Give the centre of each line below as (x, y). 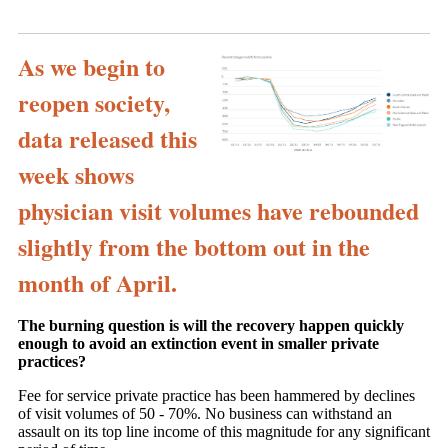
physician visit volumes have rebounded (218, 211)
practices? (52, 362)
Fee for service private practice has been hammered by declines (216, 396)
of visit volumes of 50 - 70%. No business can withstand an (205, 414)
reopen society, (94, 103)
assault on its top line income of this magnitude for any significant (224, 432)
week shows (76, 175)
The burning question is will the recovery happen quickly (211, 326)
